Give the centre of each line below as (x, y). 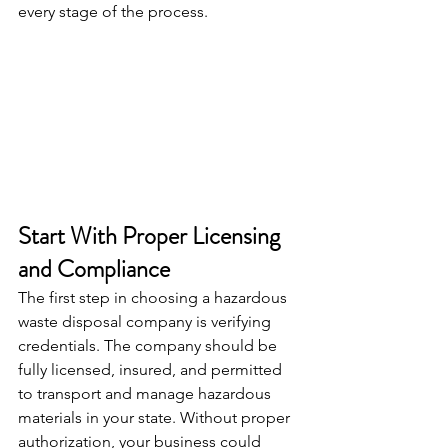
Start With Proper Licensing (151, 236)
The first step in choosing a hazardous (154, 298)
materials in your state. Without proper (156, 418)
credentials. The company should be (149, 346)
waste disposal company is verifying (146, 322)
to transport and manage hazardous (146, 394)
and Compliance (94, 269)
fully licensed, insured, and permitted (152, 370)
